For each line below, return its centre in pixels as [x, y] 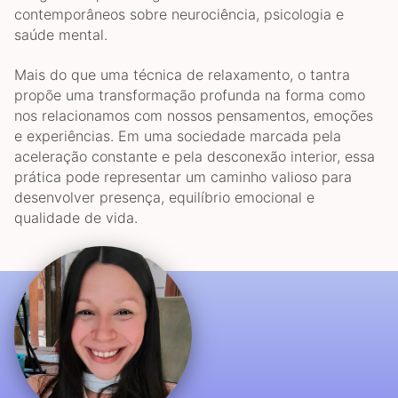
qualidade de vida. [76, 217]
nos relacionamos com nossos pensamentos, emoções [194, 115]
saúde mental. [61, 35]
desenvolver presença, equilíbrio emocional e [164, 197]
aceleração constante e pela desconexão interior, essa [195, 156]
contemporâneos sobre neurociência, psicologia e [179, 15]
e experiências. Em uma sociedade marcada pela [178, 135]
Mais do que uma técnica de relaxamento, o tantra [182, 74]
